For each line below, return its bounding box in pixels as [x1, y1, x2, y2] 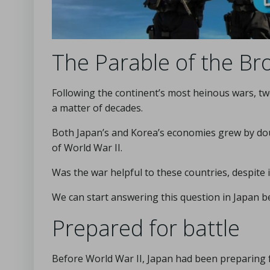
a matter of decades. [52, 101, 143, 115]
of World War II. [52, 140, 122, 154]
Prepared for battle [52, 213, 240, 243]
